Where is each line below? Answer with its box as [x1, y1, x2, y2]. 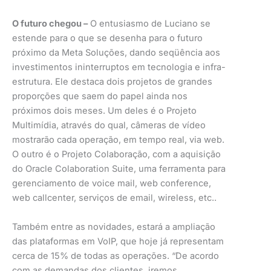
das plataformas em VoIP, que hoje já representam [12, 235, 224, 247]
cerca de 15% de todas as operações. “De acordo [12, 250, 219, 261]
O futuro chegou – [12, 18, 88, 29]
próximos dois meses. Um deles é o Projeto [12, 105, 197, 116]
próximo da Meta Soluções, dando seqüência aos [12, 47, 220, 58]
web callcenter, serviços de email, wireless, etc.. [12, 192, 217, 203]
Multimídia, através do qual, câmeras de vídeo [12, 119, 206, 131]
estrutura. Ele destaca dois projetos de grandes [12, 76, 212, 87]
